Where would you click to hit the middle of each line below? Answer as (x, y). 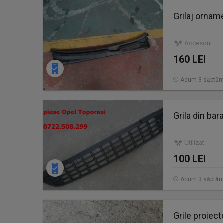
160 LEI (189, 59)
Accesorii (198, 43)
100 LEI (189, 159)
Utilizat (194, 143)
